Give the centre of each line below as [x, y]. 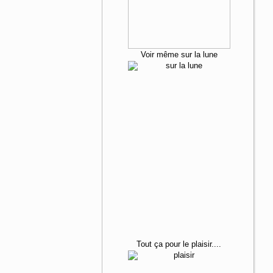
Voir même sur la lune [179, 55]
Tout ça [150, 244]
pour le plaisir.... [193, 244]
